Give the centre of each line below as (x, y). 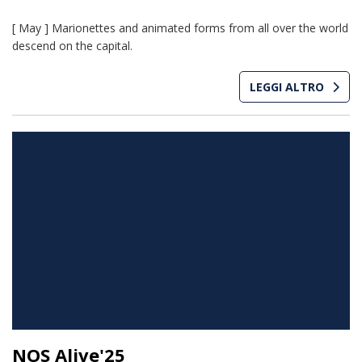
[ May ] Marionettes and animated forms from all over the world (180, 28)
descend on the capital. (72, 46)
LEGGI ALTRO (287, 87)
